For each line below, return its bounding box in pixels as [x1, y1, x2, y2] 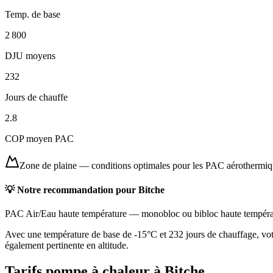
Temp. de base [5, 9, 60, 20]
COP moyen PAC [5, 133, 74, 144]
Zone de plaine [19, 160, 77, 171]
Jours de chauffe [5, 92, 68, 103]
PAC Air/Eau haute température [5, 208, 127, 219]
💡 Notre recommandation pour [5, 184, 138, 195]
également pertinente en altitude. [5, 239, 129, 250]
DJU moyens [5, 51, 55, 62]
